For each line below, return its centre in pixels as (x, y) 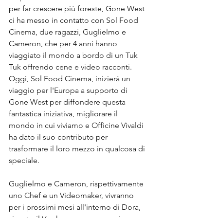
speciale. (24, 160)
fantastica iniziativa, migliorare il (64, 114)
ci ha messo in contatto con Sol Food (74, 20)
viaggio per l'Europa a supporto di (69, 90)
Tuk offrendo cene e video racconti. (71, 67)
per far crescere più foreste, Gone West (78, 9)
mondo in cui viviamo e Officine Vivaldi (77, 125)
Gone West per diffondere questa (68, 102)
